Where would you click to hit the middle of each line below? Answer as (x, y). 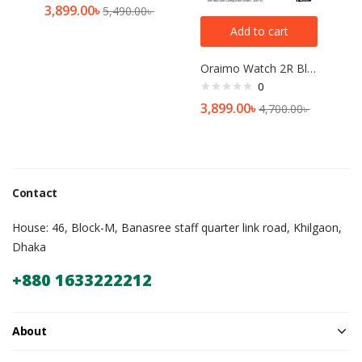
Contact (35, 193)
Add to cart (259, 32)
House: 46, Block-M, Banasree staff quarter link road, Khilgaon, (177, 228)
